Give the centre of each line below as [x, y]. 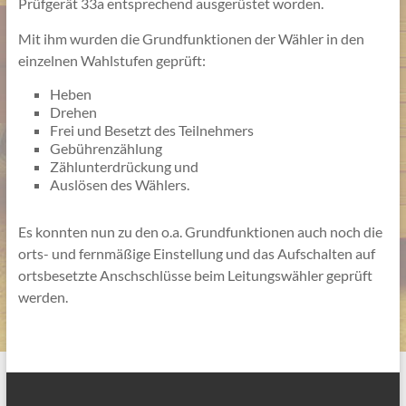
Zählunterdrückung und [124, 166]
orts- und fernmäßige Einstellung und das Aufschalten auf [196, 253]
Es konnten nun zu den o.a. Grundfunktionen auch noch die [200, 231]
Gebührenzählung [106, 148]
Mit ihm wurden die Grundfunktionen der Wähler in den [191, 38]
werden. [43, 296]
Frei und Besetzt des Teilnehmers [151, 130]
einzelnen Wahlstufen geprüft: [111, 60]
